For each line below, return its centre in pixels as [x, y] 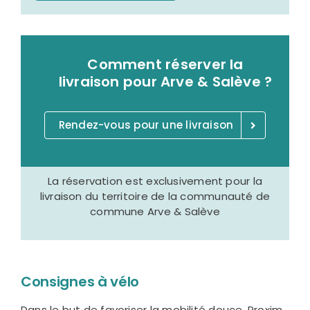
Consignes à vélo [80, 282]
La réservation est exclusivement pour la [155, 181]
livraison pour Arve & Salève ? [165, 82]
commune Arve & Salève [155, 212]
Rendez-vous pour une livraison [146, 125]
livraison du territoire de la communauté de [155, 197]
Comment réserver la [165, 65]
